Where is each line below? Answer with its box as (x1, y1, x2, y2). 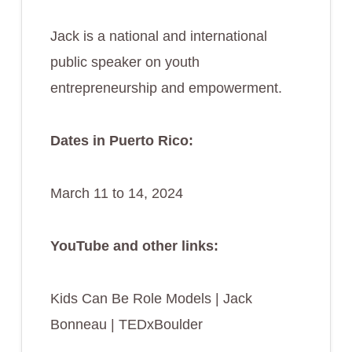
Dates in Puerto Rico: (49, 132, 193, 148)
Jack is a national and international (49, 27, 267, 44)
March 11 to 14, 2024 (49, 185, 183, 201)
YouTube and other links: (49, 237, 218, 254)
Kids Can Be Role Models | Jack (49, 290, 252, 306)
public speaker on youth (49, 53, 200, 70)
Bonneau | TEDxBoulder (49, 316, 203, 332)
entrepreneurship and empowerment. (49, 79, 282, 96)
